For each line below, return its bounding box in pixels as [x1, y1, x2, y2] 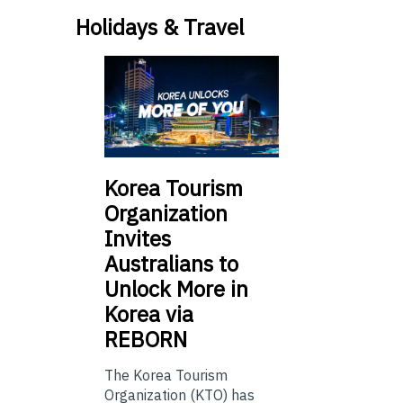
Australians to [104, 248, 238, 278]
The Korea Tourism [104, 365, 228, 384]
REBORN [104, 324, 187, 354]
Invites [104, 223, 171, 253]
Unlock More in [104, 273, 248, 303]
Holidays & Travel [76, 13, 244, 42]
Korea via [104, 299, 193, 328]
